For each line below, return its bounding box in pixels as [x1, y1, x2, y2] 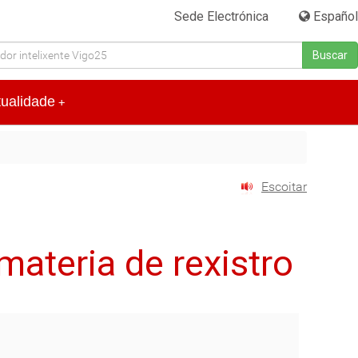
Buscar [312, 49, 348, 62]
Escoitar [261, 179, 307, 195]
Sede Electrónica [174, 9, 269, 24]
